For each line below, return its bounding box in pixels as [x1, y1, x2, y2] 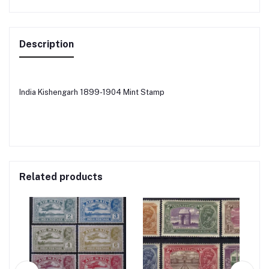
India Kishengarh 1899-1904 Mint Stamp [19, 87, 165, 97]
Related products [19, 171, 103, 183]
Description [19, 38, 74, 50]
